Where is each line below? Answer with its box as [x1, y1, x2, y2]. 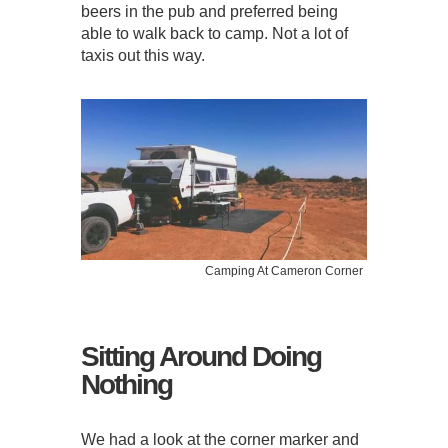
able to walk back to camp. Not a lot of [80, 24, 348, 42]
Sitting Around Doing [80, 340, 321, 372]
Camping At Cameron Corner [205, 263, 364, 278]
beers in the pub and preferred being [80, 2, 338, 20]
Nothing [80, 368, 172, 400]
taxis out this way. [80, 46, 205, 64]
